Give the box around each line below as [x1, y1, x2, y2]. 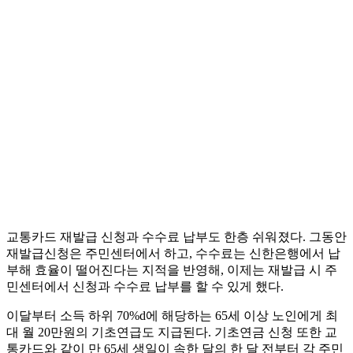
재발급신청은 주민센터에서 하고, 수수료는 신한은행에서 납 [6, 247, 340, 261]
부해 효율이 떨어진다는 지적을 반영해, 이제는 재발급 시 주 [6, 263, 337, 277]
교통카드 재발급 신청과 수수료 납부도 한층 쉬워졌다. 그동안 [6, 230, 347, 244]
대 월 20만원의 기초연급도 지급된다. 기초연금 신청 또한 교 [6, 325, 337, 340]
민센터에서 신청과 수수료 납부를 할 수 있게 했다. [6, 280, 284, 294]
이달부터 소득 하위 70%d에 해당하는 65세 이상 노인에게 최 [6, 309, 338, 323]
